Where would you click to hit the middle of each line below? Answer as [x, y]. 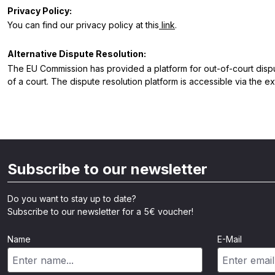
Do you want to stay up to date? [72, 199]
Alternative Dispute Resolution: [77, 54]
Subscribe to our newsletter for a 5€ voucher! [100, 212]
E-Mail [230, 239]
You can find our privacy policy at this [83, 25]
